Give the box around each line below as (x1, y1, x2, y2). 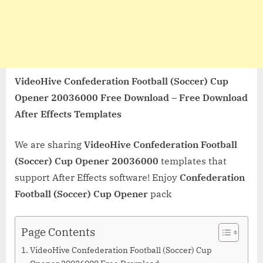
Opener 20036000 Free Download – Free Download (15, 91, 248, 103)
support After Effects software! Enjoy (15, 171, 180, 183)
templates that (159, 154, 227, 167)
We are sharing (15, 138, 84, 150)
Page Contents (21, 224, 95, 240)
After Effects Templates (15, 107, 122, 120)
